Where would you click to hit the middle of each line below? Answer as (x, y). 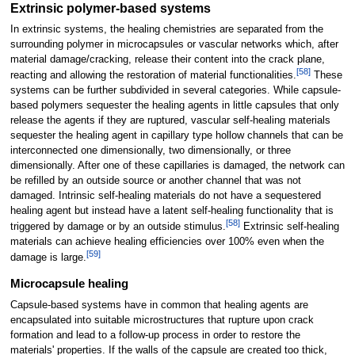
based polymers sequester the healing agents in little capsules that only (174, 106)
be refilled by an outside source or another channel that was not (155, 181)
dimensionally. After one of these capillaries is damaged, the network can (177, 166)
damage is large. (48, 258)
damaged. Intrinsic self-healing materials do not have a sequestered (165, 196)
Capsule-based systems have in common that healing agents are (159, 305)
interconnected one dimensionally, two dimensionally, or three (150, 151)
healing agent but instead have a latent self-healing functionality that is (172, 211)
